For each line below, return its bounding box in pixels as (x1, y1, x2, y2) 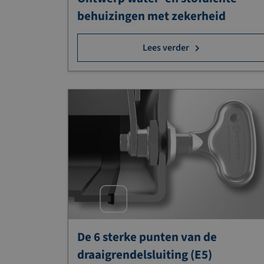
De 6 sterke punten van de (77, 228, 217, 246)
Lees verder (143, 41, 190, 54)
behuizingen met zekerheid (77, 6, 226, 25)
